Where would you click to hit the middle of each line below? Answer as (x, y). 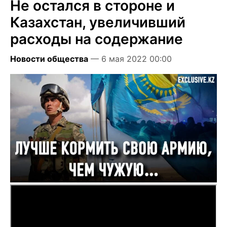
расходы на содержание (97, 39)
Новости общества (49, 59)
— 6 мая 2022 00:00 (131, 59)
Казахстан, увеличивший (98, 22)
